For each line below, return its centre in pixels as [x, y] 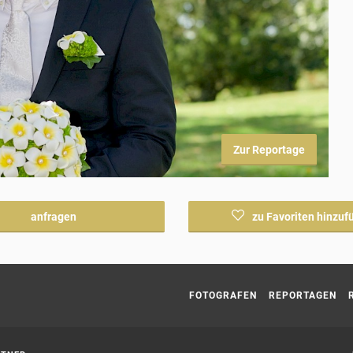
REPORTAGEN [303, 295]
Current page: [221, 271]
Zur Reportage [269, 149]
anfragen [53, 216]
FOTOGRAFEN [223, 295]
